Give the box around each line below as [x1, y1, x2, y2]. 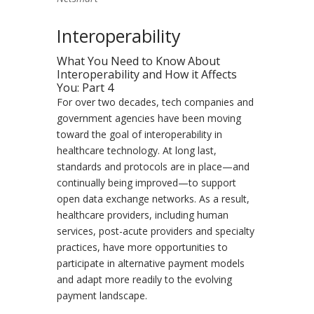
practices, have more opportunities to [56, 240, 228, 254]
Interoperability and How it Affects [56, 66, 237, 82]
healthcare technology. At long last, [56, 143, 217, 157]
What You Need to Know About [56, 53, 220, 69]
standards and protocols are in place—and [56, 159, 250, 173]
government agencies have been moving [56, 111, 241, 125]
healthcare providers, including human [56, 207, 228, 221]
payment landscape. [56, 288, 147, 302]
